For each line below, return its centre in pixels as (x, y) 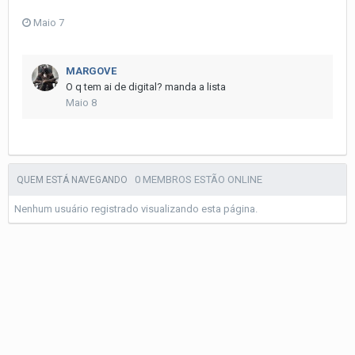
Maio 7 (49, 22)
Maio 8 (81, 103)
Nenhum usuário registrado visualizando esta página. (136, 209)
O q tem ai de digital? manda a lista (146, 86)
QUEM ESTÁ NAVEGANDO (76, 180)
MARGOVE (91, 71)
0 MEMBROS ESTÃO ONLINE (198, 180)
